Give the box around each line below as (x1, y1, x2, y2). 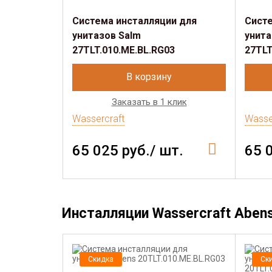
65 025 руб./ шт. (72, 142, 183, 159)
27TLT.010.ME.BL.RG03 (72, 44, 175, 56)
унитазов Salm (72, 30, 141, 41)
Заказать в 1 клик (111, 97, 187, 107)
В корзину (126, 71, 172, 83)
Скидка (88, 255, 114, 263)
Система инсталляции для (72, 15, 197, 27)
